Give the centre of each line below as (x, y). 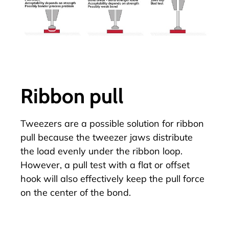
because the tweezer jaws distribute (114, 137)
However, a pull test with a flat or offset (105, 165)
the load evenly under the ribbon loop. (101, 151)
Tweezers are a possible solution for (98, 123)
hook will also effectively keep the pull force (112, 178)
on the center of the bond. (76, 192)
